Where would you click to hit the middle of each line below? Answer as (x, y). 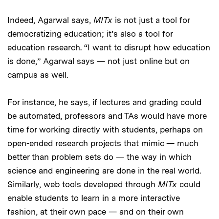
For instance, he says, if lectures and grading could (104, 102)
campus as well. (38, 75)
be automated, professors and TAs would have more (107, 116)
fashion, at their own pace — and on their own (96, 212)
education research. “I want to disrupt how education (109, 48)
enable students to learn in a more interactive (94, 198)
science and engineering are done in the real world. (104, 171)
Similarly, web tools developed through (83, 185)
